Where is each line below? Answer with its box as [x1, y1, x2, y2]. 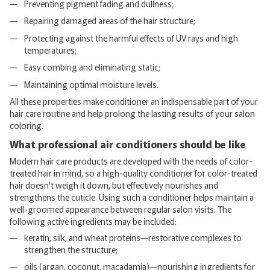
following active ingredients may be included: [10, 215, 177, 227]
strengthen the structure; [24, 243, 118, 256]
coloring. [10, 119, 43, 131]
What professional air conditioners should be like [10, 136, 246, 151]
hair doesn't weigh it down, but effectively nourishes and [10, 178, 218, 191]
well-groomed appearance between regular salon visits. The [10, 202, 231, 215]
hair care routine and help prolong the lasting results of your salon [10, 107, 255, 119]
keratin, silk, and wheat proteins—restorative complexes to [24, 231, 242, 243]
